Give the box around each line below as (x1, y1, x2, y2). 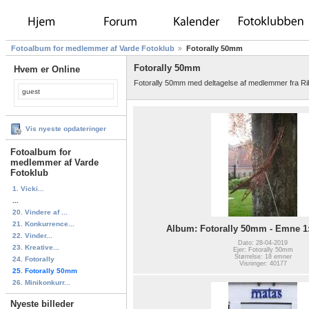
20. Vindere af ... (12, 208, 68, 216)
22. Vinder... (12, 231, 52, 239)
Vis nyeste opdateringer (26, 125, 106, 133)
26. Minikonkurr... (12, 278, 70, 286)
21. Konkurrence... (12, 219, 74, 228)
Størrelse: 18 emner (234, 252, 292, 260)
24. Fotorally (12, 255, 54, 263)
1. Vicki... (12, 184, 44, 192)
